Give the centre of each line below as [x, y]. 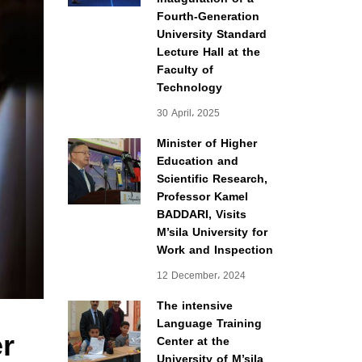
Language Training [209, 324]
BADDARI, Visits [201, 215]
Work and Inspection [215, 250]
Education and [197, 161]
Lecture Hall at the [208, 52]
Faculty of [185, 70]
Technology [189, 88]
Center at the [193, 341]
